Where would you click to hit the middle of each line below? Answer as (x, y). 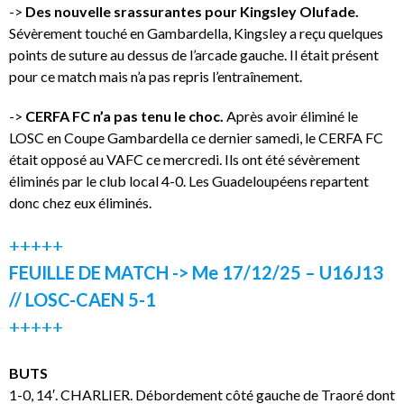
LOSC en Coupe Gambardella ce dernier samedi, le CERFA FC (196, 137)
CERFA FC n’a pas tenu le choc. (124, 115)
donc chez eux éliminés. (80, 202)
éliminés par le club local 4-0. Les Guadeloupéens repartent (189, 180)
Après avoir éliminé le (291, 115)
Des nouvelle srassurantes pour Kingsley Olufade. (192, 11)
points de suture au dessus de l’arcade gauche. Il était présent (194, 54)
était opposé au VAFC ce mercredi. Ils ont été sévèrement (184, 159)
